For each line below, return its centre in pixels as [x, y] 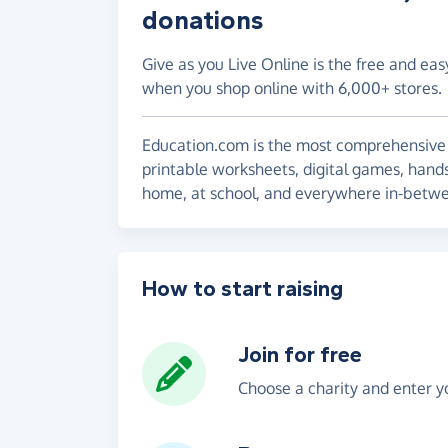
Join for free [300, 354]
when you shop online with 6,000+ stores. [292, 87]
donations [203, 20]
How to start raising [242, 288]
